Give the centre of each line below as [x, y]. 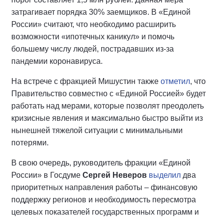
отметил [175, 81]
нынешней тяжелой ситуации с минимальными [97, 130]
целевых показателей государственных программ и [105, 212]
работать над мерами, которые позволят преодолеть [108, 106]
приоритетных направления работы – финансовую [104, 187]
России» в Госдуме [47, 175]
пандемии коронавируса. [57, 61]
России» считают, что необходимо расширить [94, 24]
